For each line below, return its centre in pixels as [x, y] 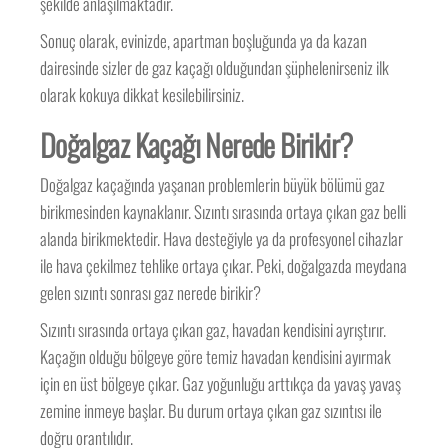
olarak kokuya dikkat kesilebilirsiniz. [142, 94]
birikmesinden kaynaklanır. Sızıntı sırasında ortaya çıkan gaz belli [223, 211]
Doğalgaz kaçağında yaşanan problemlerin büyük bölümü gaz [213, 184]
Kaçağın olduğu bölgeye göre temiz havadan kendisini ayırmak [216, 356]
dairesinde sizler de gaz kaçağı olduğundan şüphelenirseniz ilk [215, 67]
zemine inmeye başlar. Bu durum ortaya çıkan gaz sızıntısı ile [211, 410]
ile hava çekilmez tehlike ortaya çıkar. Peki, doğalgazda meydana [224, 265]
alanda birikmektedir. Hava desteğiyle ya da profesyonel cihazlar [222, 238]
